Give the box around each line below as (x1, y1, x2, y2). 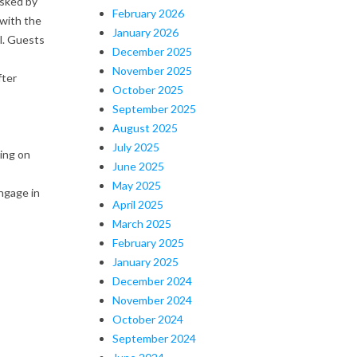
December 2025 (112, 44, 192, 58)
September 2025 (112, 101, 196, 116)
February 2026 (112, 6, 184, 20)
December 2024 (112, 273, 192, 288)
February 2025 (112, 235, 184, 249)
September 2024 (112, 331, 196, 345)
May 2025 (112, 178, 161, 192)
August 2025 (112, 120, 178, 135)
